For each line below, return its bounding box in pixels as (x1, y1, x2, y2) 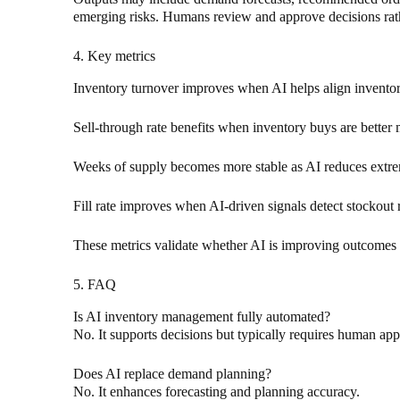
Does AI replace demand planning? (73, 366, 271, 382)
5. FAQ (73, 277, 116, 293)
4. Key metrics (73, 48, 155, 64)
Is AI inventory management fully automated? (73, 309, 330, 325)
